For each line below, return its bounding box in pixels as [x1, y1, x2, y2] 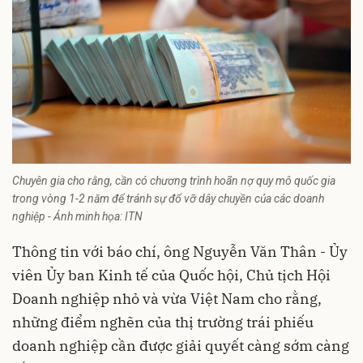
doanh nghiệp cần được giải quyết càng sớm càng [12, 335, 349, 355]
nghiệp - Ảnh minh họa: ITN [12, 209, 143, 223]
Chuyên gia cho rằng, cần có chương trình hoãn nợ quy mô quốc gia [12, 173, 335, 187]
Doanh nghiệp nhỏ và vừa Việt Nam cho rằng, [12, 288, 322, 308]
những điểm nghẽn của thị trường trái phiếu [12, 312, 314, 331]
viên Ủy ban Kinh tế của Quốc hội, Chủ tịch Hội [12, 265, 331, 284]
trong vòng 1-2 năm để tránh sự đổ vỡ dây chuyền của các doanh [12, 191, 324, 205]
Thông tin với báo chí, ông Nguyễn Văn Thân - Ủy [12, 241, 348, 261]
